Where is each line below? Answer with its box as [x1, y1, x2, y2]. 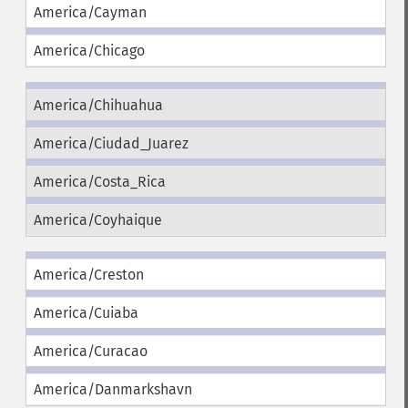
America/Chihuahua [33, 97, 163, 114]
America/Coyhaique [33, 211, 162, 229]
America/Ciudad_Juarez [33, 135, 189, 152]
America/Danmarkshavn [33, 381, 192, 398]
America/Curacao [33, 342, 148, 360]
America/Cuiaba [33, 304, 138, 321]
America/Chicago [33, 42, 145, 59]
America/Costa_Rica [33, 173, 166, 190]
